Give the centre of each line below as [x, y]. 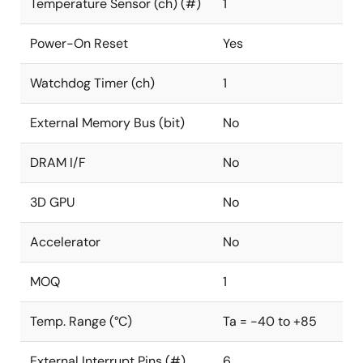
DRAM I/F [58, 162]
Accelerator [65, 242]
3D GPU [53, 202]
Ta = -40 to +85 [270, 321]
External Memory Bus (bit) [107, 123]
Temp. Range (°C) [81, 321]
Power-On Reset [79, 43]
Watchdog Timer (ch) [92, 83]
